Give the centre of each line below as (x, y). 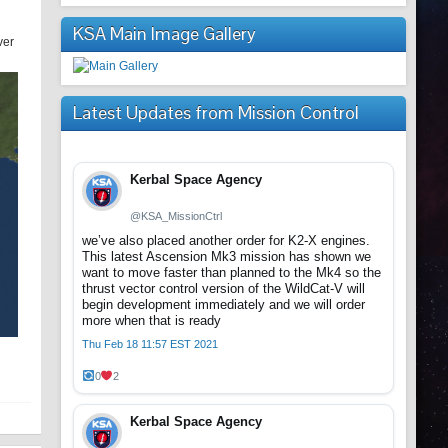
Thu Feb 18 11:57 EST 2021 (150, 344)
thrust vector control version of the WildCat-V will (223, 288)
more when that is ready (151, 320)
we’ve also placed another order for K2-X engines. (226, 240)
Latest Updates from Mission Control (216, 112)
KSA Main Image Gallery (164, 33)
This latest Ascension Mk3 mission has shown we (226, 256)
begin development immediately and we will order (223, 304)
